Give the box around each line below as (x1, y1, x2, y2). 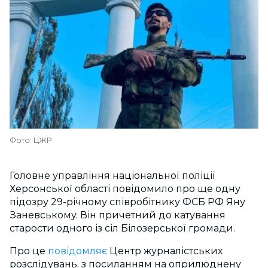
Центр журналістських (107, 245, 223, 257)
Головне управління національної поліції (10, 170, 215, 181)
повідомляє (48, 245, 107, 257)
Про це (10, 245, 48, 257)
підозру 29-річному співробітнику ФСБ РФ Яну (10, 196, 245, 208)
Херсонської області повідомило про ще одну (10, 183, 240, 194)
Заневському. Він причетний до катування (10, 209, 226, 221)
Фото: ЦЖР (10, 136, 51, 145)
